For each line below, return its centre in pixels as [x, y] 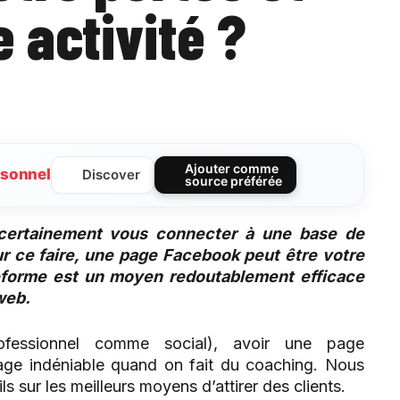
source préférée [234, 180]
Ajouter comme [232, 168]
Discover [112, 174]
